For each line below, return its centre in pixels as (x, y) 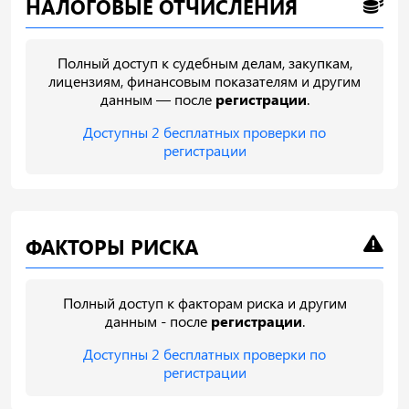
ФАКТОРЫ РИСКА (112, 246)
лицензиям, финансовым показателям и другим (204, 80)
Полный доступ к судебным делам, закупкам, (204, 62)
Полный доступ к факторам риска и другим (204, 302)
